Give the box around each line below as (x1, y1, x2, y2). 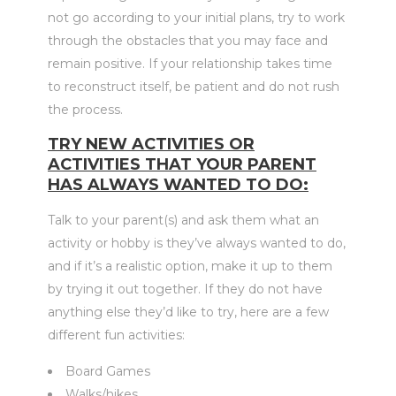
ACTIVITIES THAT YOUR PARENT (48, 155, 316, 174)
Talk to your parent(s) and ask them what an (48, 212, 319, 228)
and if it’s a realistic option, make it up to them (48, 258, 332, 274)
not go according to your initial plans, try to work (48, 10, 345, 26)
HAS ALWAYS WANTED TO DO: (48, 175, 308, 194)
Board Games (65, 363, 150, 379)
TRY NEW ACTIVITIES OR (48, 134, 255, 154)
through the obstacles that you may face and (48, 33, 328, 49)
